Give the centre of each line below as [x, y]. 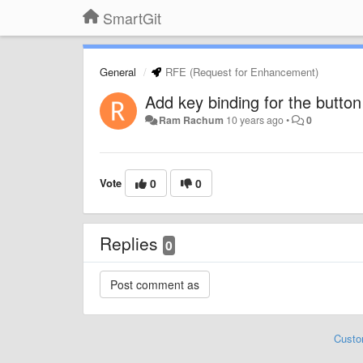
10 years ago [255, 120]
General [118, 72]
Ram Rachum [192, 120]
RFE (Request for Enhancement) [240, 72]
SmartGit [132, 18]
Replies [131, 243]
